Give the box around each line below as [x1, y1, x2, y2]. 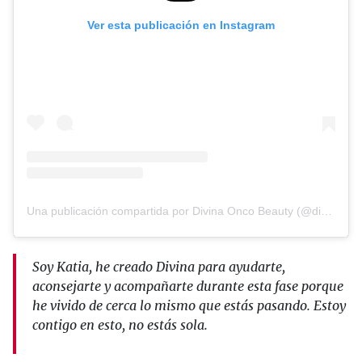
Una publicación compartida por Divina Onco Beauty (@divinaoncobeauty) [321, 204, 332, 217]
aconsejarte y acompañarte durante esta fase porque [32, 277, 343, 294]
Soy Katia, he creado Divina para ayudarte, [32, 258, 285, 275]
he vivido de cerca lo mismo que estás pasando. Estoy [32, 297, 346, 314]
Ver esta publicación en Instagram [87, 18, 275, 32]
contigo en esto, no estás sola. [32, 316, 208, 333]
